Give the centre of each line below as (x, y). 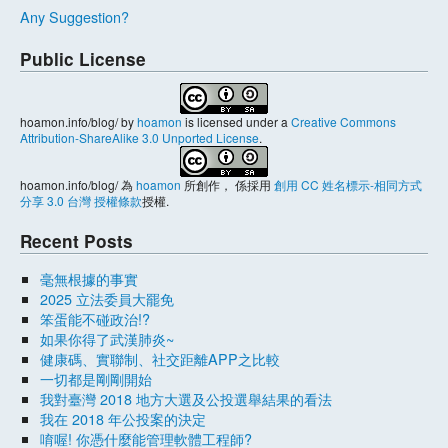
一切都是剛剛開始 (96, 378)
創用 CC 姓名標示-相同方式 (348, 185)
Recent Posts (76, 241)
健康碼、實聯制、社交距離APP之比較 (160, 358)
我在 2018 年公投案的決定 (123, 418)
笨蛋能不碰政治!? (95, 318)
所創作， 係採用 (227, 185)
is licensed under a (236, 122)
